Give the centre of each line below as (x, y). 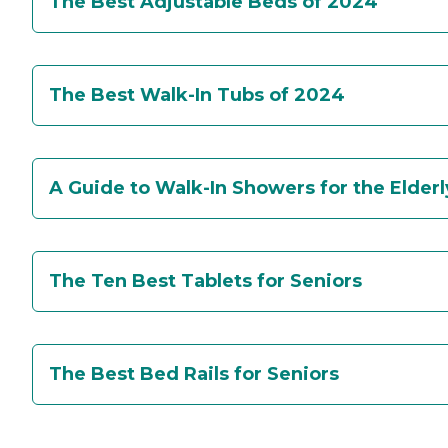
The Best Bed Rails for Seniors (194, 374)
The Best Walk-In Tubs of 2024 (197, 95)
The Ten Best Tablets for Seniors (205, 281)
